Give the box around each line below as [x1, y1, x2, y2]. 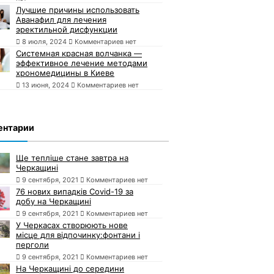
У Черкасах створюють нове [16, 220, 128, 230]
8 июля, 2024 [22, 37, 67, 46]
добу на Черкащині [16, 196, 91, 206]
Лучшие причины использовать [16, 4, 139, 15]
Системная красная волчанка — [16, 48, 142, 58]
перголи [16, 239, 49, 250]
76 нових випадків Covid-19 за [16, 186, 133, 196]
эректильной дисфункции [16, 24, 117, 34]
